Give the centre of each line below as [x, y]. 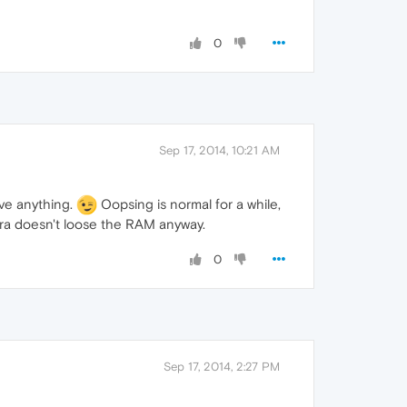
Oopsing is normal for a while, [189, 203]
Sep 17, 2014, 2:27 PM [222, 367]
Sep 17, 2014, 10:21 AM [219, 150]
